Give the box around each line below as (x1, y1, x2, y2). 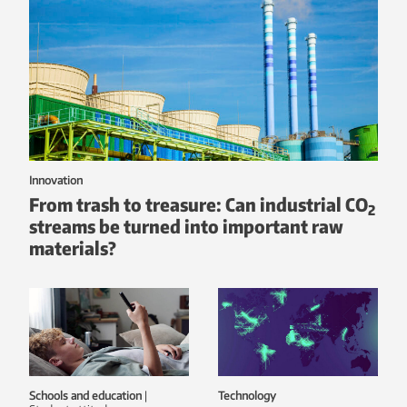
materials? (29, 235, 116, 259)
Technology (217, 388, 276, 402)
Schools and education (29, 388, 142, 402)
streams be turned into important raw (29, 213, 343, 237)
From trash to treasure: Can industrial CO (29, 192, 368, 215)
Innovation (29, 173, 83, 187)
